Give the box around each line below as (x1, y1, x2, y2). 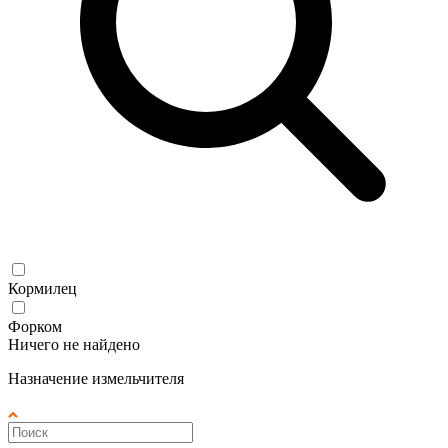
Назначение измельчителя (8, 369, 184, 387)
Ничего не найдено (8, 335, 140, 353)
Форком (8, 317, 62, 335)
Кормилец (8, 279, 77, 297)
